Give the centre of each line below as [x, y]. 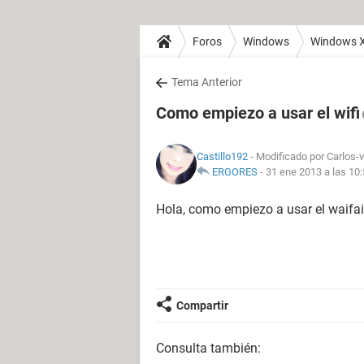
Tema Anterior [207, 82]
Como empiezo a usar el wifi [258, 113]
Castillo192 [222, 156]
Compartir [202, 305]
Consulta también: [208, 348]
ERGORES [235, 172]
